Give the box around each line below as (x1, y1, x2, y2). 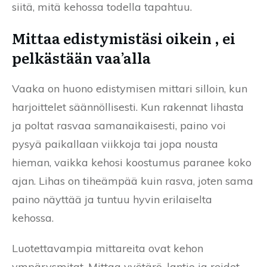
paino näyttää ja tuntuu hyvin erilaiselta (12, 193, 212, 207)
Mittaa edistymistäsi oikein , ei (12, 27, 235, 49)
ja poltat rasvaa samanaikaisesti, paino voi (12, 119, 226, 133)
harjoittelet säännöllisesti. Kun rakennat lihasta (12, 100, 244, 114)
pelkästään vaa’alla (12, 47, 151, 69)
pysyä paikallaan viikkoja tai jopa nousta (12, 137, 218, 151)
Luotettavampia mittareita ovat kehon (12, 241, 203, 256)
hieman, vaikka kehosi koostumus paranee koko (12, 156, 252, 170)
